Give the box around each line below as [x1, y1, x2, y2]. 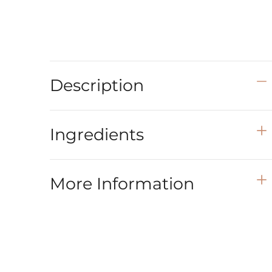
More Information [50, 173, 195, 194]
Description [50, 75, 144, 95]
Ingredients [50, 124, 144, 144]
